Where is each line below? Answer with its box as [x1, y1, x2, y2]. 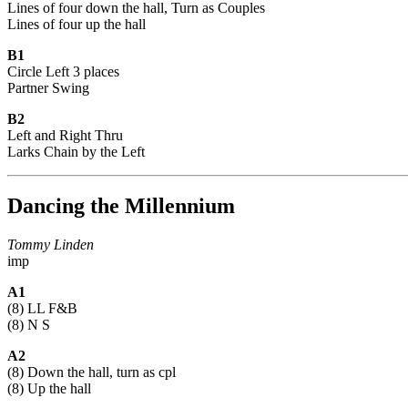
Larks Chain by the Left [7, 143, 145, 159]
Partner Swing [7, 79, 89, 96]
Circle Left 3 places [7, 63, 119, 79]
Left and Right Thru [7, 127, 123, 143]
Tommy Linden [7, 237, 94, 253]
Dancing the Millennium [7, 194, 235, 219]
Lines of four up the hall [7, 15, 146, 32]
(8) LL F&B [7, 301, 77, 317]
